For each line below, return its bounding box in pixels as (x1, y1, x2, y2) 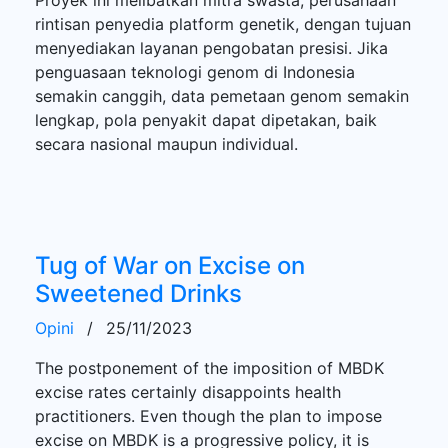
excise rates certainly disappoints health (35, 381, 341, 402)
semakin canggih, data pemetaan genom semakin (35, 85, 409, 106)
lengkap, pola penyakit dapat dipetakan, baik (35, 109, 377, 130)
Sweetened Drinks (35, 278, 242, 308)
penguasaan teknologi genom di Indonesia (35, 61, 355, 82)
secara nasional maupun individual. (35, 133, 298, 154)
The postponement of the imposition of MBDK (35, 357, 384, 378)
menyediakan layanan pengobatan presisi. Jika (35, 37, 388, 58)
